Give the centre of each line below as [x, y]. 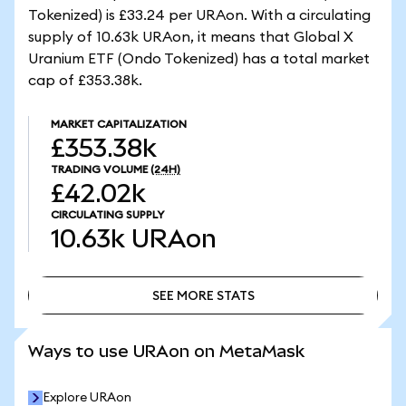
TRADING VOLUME [99, 169]
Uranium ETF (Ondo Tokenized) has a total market [199, 59]
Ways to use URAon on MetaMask [166, 351]
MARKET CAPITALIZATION [119, 124]
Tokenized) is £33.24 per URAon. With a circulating [199, 15]
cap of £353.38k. [85, 81]
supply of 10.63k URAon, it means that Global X [191, 37]
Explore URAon [87, 398]
